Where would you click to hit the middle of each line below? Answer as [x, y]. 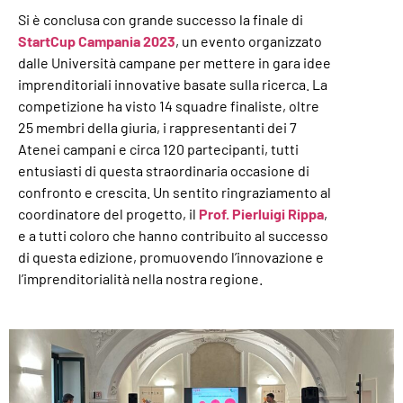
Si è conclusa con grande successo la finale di [161, 19]
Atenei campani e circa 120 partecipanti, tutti [158, 149]
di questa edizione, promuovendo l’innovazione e [171, 257]
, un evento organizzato [249, 41]
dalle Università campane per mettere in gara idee [175, 63]
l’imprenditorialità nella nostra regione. [140, 278]
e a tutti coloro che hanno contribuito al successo [173, 235]
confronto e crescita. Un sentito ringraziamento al [175, 192]
